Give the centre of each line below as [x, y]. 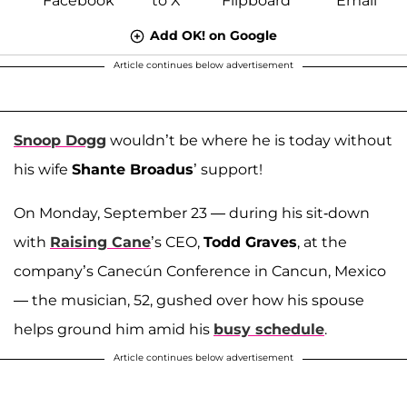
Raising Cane [100, 242]
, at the [322, 242]
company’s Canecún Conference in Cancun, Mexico [200, 271]
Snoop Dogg [60, 140]
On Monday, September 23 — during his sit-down [192, 213]
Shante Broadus [133, 169]
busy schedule [269, 329]
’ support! [228, 169]
